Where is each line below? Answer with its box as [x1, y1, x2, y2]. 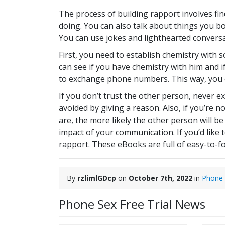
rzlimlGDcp [77, 173, 118, 183]
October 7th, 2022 [129, 173, 194, 183]
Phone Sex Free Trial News [59, 196, 205, 212]
